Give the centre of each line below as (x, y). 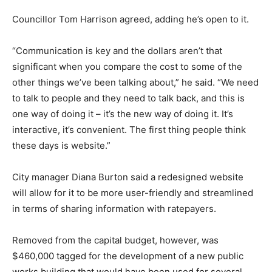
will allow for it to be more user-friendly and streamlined (133, 193)
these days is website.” (61, 146)
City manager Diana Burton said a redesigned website (128, 177)
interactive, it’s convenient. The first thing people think (129, 130)
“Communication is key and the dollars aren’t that (117, 51)
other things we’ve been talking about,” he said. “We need (135, 83)
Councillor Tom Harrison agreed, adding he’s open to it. (131, 19)
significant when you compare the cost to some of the (127, 67)
